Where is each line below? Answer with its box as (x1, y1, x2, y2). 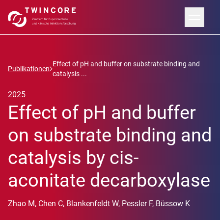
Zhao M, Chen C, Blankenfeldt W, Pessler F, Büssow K (8, 199, 190, 208)
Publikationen (8, 65, 50, 73)
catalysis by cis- (8, 147, 138, 168)
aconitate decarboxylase (8, 169, 210, 191)
